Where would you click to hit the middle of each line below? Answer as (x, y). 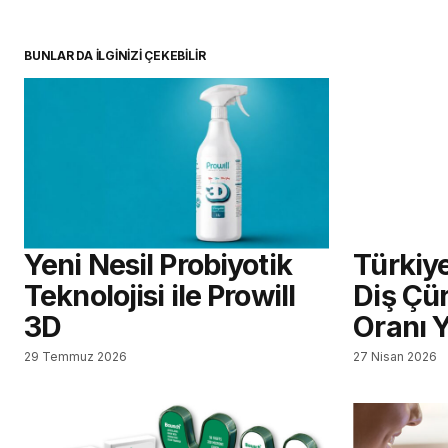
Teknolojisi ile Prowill (160, 295)
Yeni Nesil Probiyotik (158, 264)
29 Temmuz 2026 (75, 356)
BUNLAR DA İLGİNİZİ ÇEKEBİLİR (115, 55)
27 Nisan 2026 (395, 356)
